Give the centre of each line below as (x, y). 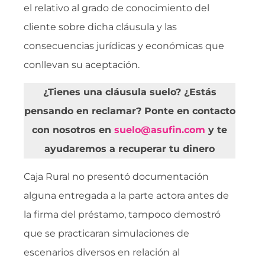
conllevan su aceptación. (82, 64)
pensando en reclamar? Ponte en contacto (130, 111)
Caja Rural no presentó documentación (116, 176)
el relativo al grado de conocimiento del (117, 8)
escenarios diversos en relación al (102, 252)
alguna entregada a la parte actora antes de (126, 195)
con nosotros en (73, 130)
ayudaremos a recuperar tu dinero (130, 149)
